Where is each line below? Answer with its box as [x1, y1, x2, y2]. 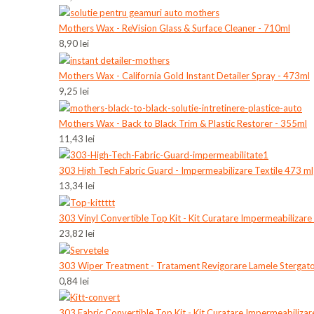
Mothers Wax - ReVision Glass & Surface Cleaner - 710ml [59, 22, 290, 34]
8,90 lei [59, 38, 89, 50]
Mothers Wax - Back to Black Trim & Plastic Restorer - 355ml [59, 117, 307, 129]
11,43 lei [59, 132, 95, 144]
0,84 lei [59, 275, 89, 287]
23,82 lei [59, 228, 95, 240]
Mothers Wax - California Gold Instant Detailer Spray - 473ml [59, 69, 310, 81]
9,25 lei [59, 85, 89, 97]
